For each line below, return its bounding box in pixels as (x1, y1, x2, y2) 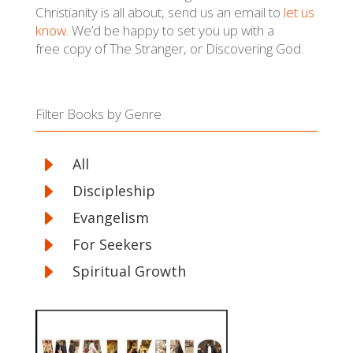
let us (283, 3, 314, 22)
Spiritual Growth (72, 262, 186, 281)
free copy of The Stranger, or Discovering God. (35, 39, 303, 58)
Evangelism (72, 208, 149, 228)
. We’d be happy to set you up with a (65, 21, 274, 40)
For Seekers (72, 235, 152, 255)
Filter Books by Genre (35, 105, 162, 124)
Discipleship (72, 181, 155, 201)
